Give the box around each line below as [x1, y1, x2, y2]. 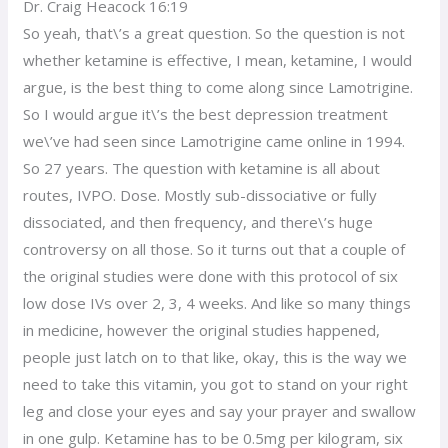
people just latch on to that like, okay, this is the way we [23, 346, 408, 367]
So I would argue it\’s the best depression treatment [23, 103, 389, 124]
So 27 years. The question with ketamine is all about [23, 157, 381, 178]
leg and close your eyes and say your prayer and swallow [23, 400, 417, 421]
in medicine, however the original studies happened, [23, 319, 381, 340]
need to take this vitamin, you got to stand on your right [23, 373, 409, 394]
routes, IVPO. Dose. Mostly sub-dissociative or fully [23, 184, 378, 205]
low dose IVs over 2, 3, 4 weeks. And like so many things [23, 292, 412, 313]
